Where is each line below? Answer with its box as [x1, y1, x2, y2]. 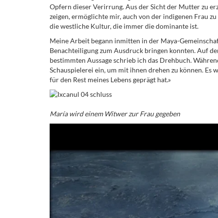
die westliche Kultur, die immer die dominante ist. [50, 21, 199, 30]
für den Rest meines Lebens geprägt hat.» [50, 75, 171, 84]
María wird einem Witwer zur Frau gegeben [50, 109, 180, 118]
